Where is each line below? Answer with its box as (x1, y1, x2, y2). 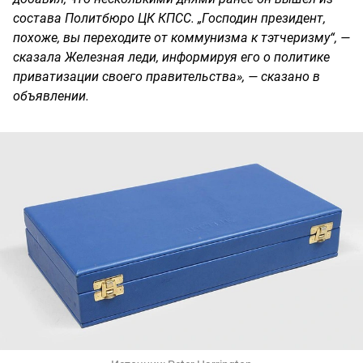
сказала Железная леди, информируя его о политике (13, 49, 330, 66)
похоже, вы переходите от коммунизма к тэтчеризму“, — (13, 30, 350, 46)
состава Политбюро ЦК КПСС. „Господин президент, (13, 11, 326, 27)
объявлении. (13, 88, 89, 105)
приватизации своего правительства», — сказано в (13, 69, 320, 85)
